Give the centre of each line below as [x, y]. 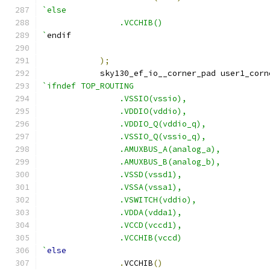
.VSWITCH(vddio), [158, 200]
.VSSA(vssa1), [151, 187]
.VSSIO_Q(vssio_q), [163, 137]
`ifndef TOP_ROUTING [88, 86]
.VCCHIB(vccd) [151, 238]
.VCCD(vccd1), [151, 225]
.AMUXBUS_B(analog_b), [170, 162]
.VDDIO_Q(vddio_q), [163, 124]
